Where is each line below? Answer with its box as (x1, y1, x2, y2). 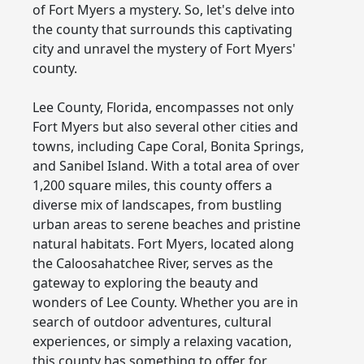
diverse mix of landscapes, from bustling (32, 195, 282, 214)
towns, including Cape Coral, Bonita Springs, (32, 136, 304, 155)
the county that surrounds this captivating (32, 19, 292, 38)
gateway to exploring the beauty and (32, 273, 258, 292)
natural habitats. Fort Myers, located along (32, 234, 294, 253)
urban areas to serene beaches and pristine (32, 214, 301, 233)
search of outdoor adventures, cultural (32, 312, 271, 331)
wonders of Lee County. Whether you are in (32, 292, 298, 311)
